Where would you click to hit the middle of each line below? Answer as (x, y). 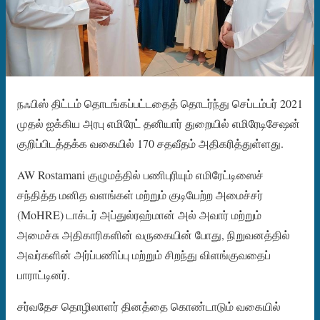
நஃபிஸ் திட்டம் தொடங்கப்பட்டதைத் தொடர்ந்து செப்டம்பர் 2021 (160, 103)
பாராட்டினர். (44, 274)
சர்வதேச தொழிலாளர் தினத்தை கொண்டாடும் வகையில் (149, 306)
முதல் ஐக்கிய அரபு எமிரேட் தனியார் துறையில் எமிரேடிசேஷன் (159, 123)
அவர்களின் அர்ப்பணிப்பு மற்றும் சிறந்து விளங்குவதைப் (144, 254)
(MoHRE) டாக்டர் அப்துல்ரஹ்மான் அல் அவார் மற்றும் (139, 214)
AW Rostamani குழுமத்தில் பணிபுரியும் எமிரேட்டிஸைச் (140, 174)
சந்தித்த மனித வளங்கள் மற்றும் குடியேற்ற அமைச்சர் (140, 194)
